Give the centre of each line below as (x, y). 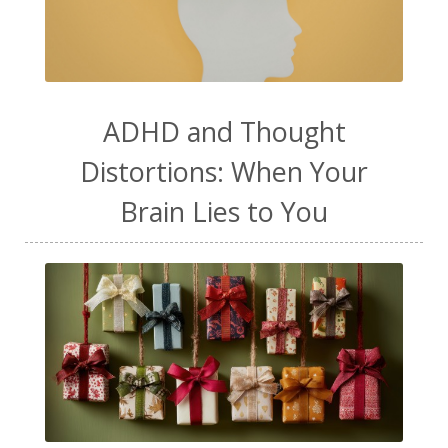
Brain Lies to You (224, 211)
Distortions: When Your (224, 171)
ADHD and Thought (224, 131)
